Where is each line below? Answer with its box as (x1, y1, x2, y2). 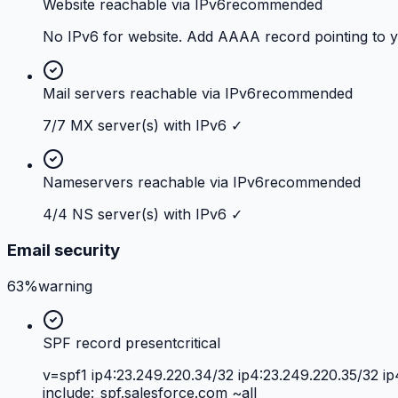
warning (38, 276, 92, 295)
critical (177, 333, 220, 352)
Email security (7, 239, 120, 260)
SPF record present (43, 333, 177, 352)
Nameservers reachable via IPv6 (43, 173, 264, 192)
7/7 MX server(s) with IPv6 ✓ (43, 116, 243, 135)
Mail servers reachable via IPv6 (43, 84, 256, 103)
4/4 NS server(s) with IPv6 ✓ (43, 205, 243, 224)
